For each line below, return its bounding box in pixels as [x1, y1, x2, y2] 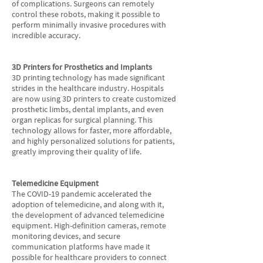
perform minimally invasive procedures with [12, 19, 166, 30]
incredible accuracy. [12, 30, 80, 41]
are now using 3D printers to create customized [12, 93, 176, 104]
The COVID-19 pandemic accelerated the [12, 188, 151, 199]
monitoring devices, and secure [12, 231, 120, 241]
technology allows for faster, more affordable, [12, 125, 171, 136]
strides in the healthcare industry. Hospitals [12, 83, 164, 93]
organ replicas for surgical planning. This [12, 114, 153, 125]
